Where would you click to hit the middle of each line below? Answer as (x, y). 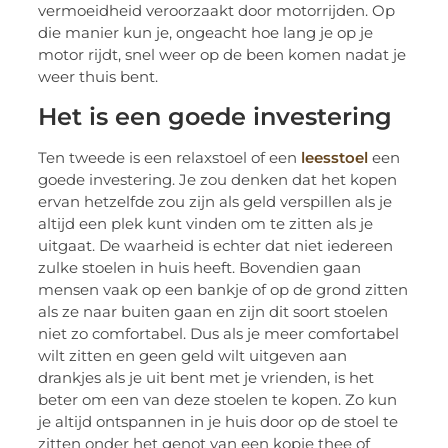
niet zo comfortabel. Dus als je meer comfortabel (219, 333)
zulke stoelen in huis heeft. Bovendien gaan (200, 267)
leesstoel (335, 157)
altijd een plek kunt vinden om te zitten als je (206, 223)
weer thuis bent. (98, 77)
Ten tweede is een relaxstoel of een (170, 157)
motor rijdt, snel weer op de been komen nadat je (222, 55)
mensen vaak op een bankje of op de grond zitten (223, 289)
